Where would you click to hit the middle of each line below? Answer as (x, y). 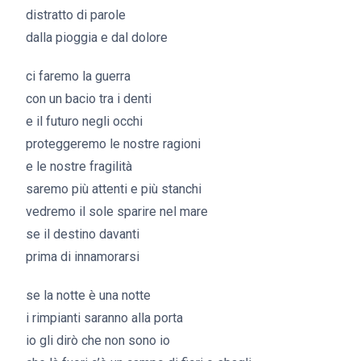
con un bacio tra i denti (89, 99)
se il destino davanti (83, 234)
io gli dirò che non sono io (98, 340)
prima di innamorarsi (83, 257)
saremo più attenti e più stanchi (114, 189)
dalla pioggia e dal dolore (97, 37)
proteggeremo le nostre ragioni (113, 144)
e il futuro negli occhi (84, 121)
